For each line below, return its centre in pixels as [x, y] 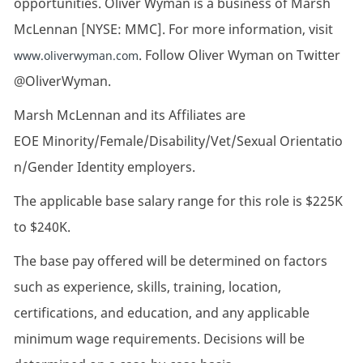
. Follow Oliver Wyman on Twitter [239, 56]
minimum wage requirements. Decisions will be [159, 339]
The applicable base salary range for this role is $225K [178, 201]
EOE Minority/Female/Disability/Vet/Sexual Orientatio [178, 141]
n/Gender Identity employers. [104, 167]
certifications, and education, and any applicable [161, 313]
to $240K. [42, 227]
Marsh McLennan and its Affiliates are [129, 115]
